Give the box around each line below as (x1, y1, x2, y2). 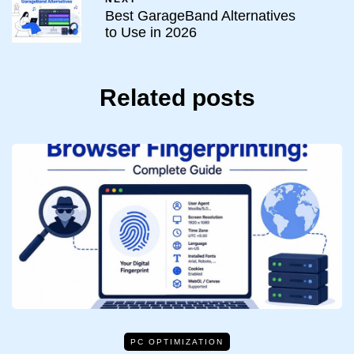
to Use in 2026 (105, 24, 197, 41)
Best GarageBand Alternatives (105, 8, 296, 24)
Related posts (99, 84, 255, 111)
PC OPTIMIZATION (130, 337, 224, 346)
